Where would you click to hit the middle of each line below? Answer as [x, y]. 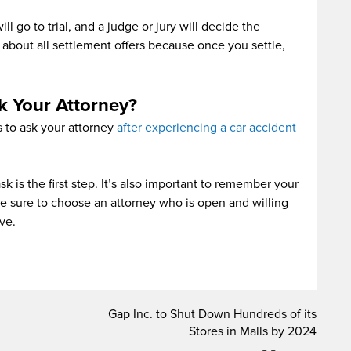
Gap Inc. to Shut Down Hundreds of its [212, 315]
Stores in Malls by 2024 [253, 332]
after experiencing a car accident [206, 128]
